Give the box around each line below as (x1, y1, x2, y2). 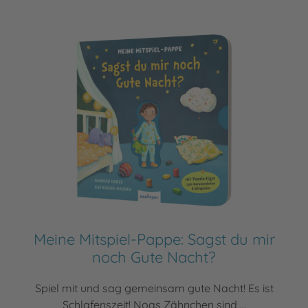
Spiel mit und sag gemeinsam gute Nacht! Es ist (34, 281, 274, 296)
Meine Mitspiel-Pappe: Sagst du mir (33, 230, 275, 250)
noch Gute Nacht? (92, 247, 216, 267)
